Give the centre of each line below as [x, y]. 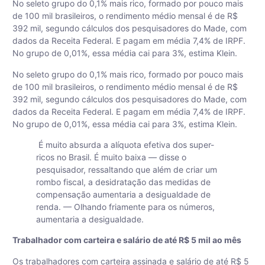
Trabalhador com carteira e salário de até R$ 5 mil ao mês [127, 240]
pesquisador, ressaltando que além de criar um [127, 170]
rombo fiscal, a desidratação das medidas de [123, 182]
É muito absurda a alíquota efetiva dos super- [125, 145]
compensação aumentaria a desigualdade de [123, 195]
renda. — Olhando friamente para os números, [125, 207]
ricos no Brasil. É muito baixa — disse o [111, 157]
